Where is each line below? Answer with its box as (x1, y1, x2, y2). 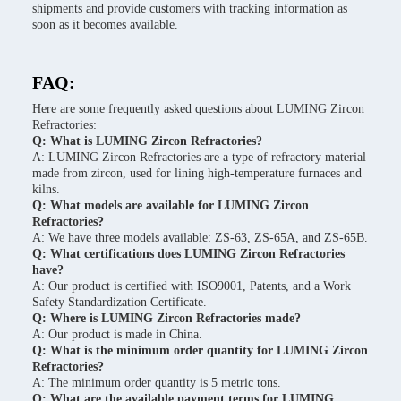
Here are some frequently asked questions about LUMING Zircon (32, 102, 364, 115)
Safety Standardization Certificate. (32, 295, 207, 309)
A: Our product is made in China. (32, 328, 202, 341)
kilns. (32, 183, 60, 196)
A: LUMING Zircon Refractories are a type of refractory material (32, 150, 366, 164)
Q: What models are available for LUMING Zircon (32, 199, 309, 212)
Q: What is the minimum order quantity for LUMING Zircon (32, 344, 368, 357)
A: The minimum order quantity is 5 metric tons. (32, 376, 281, 389)
